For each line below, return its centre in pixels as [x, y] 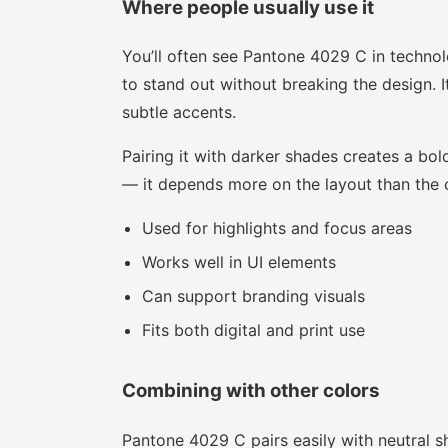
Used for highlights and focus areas [277, 228]
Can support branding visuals [253, 296]
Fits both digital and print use [253, 330]
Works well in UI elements [239, 262]
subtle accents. [179, 112]
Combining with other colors [251, 391]
